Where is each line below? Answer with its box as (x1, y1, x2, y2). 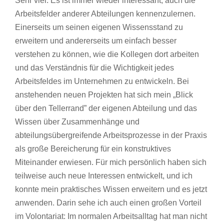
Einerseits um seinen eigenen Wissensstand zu (15, 22, 183, 31)
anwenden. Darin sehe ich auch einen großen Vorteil (15, 198, 201, 207)
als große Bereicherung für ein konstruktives (15, 144, 171, 153)
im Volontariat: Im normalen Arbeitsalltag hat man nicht (15, 211, 207, 220)
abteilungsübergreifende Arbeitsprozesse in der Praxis (15, 130, 207, 139)
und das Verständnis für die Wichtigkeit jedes (15, 63, 174, 72)
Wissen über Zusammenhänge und (15, 117, 139, 126)
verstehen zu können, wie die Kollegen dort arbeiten (15, 49, 199, 58)
